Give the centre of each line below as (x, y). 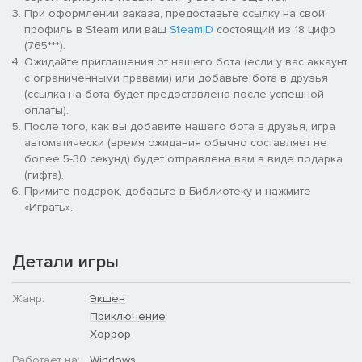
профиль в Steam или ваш (97, 29)
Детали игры (65, 262)
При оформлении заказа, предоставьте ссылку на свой (175, 13)
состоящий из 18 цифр (274, 29)
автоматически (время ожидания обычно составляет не (176, 142)
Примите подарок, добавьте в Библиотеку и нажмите (168, 191)
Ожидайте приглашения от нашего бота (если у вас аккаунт (186, 61)
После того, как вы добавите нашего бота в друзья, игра (180, 126)
